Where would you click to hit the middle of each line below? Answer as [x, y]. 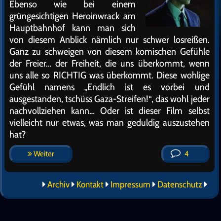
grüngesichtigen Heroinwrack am [73, 16]
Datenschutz [180, 184]
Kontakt [90, 184]
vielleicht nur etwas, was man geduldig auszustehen [110, 122]
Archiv [58, 184]
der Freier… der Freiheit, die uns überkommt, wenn [110, 63]
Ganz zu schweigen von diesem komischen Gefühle [110, 51]
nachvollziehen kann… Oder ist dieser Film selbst [110, 110]
